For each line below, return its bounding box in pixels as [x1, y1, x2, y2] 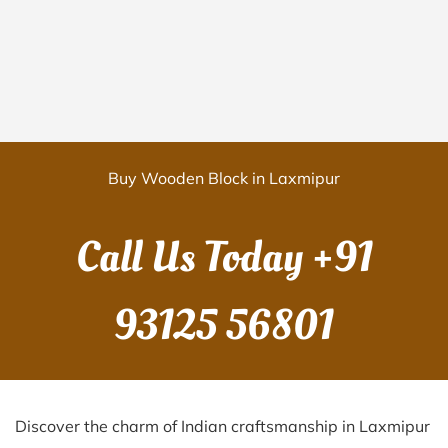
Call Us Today [75, 228, 312, 287]
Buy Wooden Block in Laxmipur [108, 168, 340, 188]
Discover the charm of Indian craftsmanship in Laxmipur [15, 416, 430, 436]
